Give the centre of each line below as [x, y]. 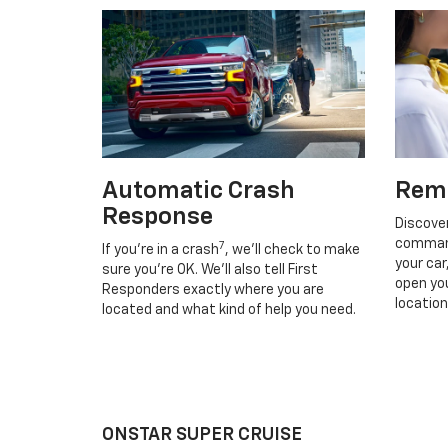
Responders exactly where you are [213, 289]
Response [157, 216]
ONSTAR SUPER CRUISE [202, 434]
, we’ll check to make [292, 249]
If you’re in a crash [160, 249]
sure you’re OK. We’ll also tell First [210, 269]
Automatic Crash [198, 190]
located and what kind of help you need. [229, 309]
